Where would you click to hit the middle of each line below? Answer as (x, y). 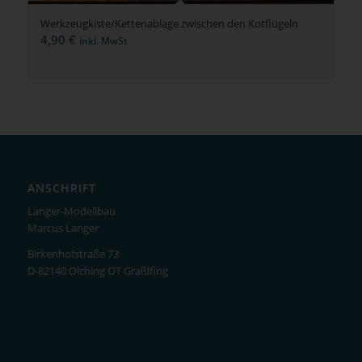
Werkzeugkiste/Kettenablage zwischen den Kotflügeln (169, 23)
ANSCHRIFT (61, 187)
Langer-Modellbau (71, 210)
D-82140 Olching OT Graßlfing (97, 270)
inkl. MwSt (103, 40)
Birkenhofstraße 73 (73, 253)
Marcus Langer (63, 227)
